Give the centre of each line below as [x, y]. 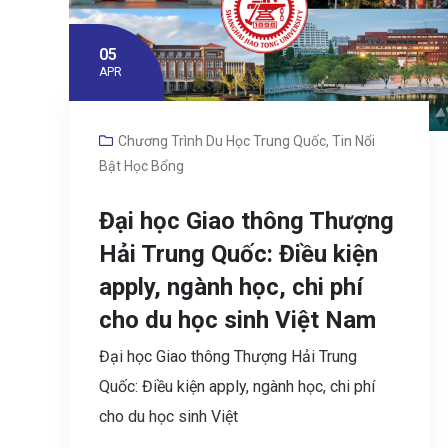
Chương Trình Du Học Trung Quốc [222, 140]
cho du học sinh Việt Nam [237, 319]
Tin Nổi [353, 140]
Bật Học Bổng [141, 165]
